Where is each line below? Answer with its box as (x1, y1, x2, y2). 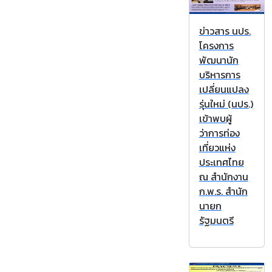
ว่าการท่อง (199, 126, 240, 141)
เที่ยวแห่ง (199, 140, 236, 155)
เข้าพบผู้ (199, 111, 232, 126)
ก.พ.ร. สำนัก (199, 184, 248, 199)
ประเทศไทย (199, 155, 244, 170)
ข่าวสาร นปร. (199, 24, 251, 39)
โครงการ (199, 38, 234, 53)
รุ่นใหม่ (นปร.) (199, 97, 253, 112)
